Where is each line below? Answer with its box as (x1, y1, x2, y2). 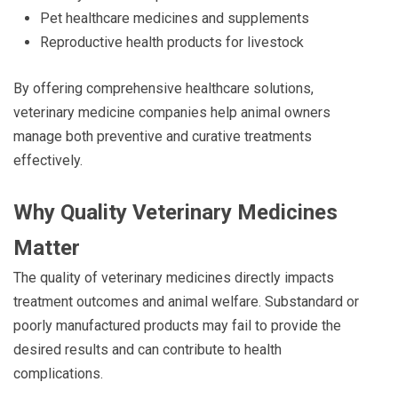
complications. (13, 364, 103, 382)
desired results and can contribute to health (13, 340, 282, 358)
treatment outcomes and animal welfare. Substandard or (13, 292, 359, 310)
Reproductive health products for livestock (40, 33, 304, 51)
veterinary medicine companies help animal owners (13, 103, 330, 121)
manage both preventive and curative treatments (13, 127, 312, 145)
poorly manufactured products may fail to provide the (13, 316, 341, 334)
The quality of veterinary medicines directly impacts (13, 268, 334, 286)
